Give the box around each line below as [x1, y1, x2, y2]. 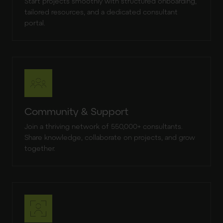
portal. [24, 18, 45, 27]
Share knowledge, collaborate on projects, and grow [24, 133, 195, 141]
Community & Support [24, 105, 128, 117]
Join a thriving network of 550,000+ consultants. [24, 122, 183, 130]
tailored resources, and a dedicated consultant [24, 7, 178, 16]
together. [24, 144, 55, 152]
